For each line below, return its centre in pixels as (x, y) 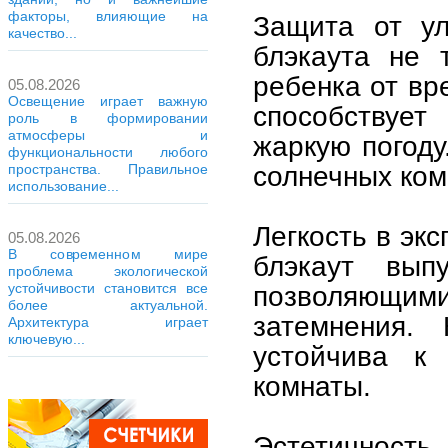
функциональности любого (108, 152)
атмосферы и (108, 135)
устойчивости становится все (108, 288)
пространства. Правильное (108, 169)
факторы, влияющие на (108, 16)
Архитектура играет (108, 322)
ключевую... (46, 339)
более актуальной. (108, 305)
